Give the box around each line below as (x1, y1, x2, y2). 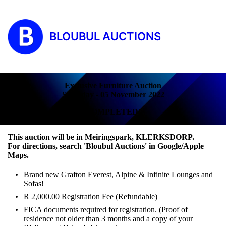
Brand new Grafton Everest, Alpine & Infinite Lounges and (24, 169, 213, 179)
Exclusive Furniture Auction (65, 81, 161, 90)
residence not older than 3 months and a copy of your (24, 214, 193, 223)
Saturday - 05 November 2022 (62, 90, 164, 99)
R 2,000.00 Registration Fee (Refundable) (24, 192, 157, 201)
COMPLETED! (85, 107, 141, 116)
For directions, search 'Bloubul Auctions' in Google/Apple (8, 141, 204, 150)
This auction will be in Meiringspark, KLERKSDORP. (8, 132, 194, 141)
